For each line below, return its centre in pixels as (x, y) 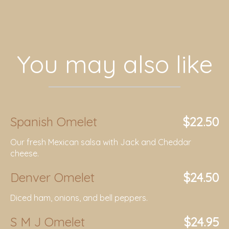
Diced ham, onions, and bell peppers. (79, 198)
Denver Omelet (52, 177)
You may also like (114, 64)
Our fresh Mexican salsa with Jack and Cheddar (101, 142)
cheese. (25, 153)
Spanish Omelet (54, 122)
